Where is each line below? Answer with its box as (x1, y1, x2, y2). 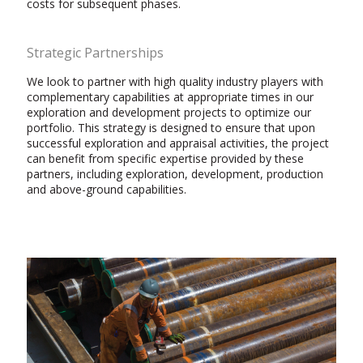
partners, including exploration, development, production (27, 166, 323, 181)
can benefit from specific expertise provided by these (27, 151, 304, 166)
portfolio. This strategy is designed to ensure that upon (27, 120, 315, 135)
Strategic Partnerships (27, 44, 164, 62)
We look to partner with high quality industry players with (27, 74, 323, 89)
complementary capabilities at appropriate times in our (27, 89, 314, 105)
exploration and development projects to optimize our (27, 105, 311, 120)
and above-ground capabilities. (27, 181, 186, 197)
